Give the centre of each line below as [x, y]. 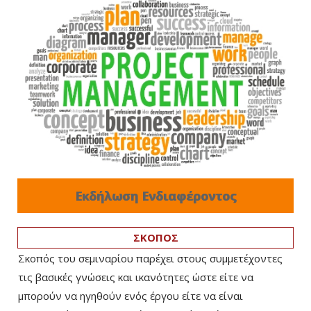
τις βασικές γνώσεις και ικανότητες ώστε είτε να [136, 277]
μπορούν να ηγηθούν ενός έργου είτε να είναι [131, 296]
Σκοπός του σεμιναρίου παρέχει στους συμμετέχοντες [150, 259]
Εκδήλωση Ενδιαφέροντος [155, 196]
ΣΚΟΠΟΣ [155, 238]
